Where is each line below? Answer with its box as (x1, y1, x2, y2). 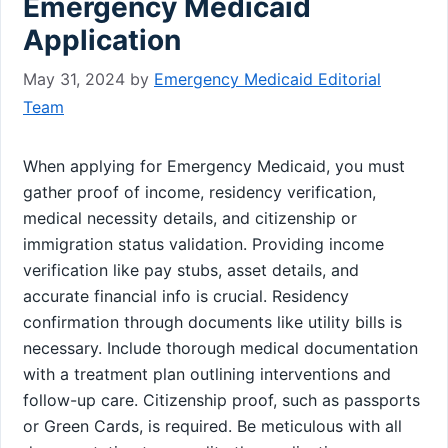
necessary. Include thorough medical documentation (23, 337, 418, 358)
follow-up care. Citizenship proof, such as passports (23, 389, 420, 410)
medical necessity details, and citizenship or (23, 207, 357, 228)
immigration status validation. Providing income (23, 233, 384, 254)
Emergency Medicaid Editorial (154, 68, 381, 89)
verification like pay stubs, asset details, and (23, 259, 359, 280)
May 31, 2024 (23, 68, 125, 89)
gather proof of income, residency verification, (23, 181, 376, 202)
